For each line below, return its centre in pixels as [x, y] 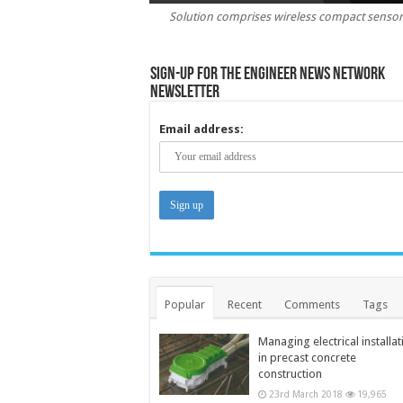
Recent [245, 304]
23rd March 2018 [306, 394]
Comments [312, 304]
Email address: [201, 129]
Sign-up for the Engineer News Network [268, 74]
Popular [185, 304]
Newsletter [185, 92]
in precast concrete [307, 357]
